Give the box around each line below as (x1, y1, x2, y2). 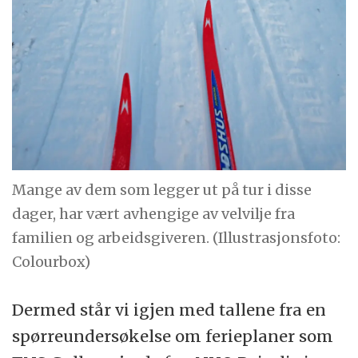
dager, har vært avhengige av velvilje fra (12, 204, 296, 223)
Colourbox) (12, 252, 91, 271)
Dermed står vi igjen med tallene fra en (12, 299, 327, 320)
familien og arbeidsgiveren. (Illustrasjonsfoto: (12, 228, 341, 247)
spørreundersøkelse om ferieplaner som (12, 325, 334, 346)
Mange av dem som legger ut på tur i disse (12, 180, 312, 199)
